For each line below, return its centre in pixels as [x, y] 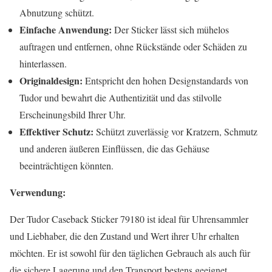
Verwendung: [38, 192]
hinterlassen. [43, 64]
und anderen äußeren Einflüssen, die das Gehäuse [114, 149]
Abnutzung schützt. [57, 13]
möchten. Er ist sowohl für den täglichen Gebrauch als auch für [130, 253]
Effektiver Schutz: [56, 132]
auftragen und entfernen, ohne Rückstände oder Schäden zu [133, 47]
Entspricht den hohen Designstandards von [165, 81]
